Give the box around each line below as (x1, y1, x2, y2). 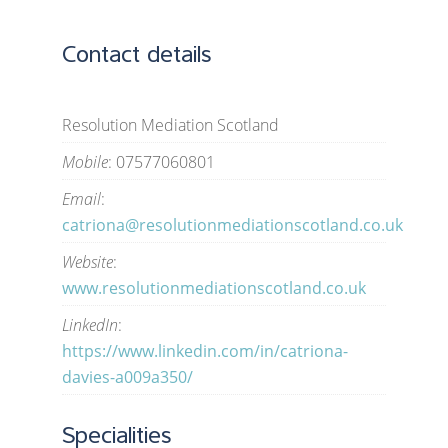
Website (62, 251, 114, 273)
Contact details (62, 40, 212, 67)
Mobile (62, 151, 109, 173)
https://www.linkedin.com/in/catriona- (62, 340, 349, 362)
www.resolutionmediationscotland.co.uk (62, 277, 367, 299)
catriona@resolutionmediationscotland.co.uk (62, 214, 404, 236)
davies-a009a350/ (62, 366, 194, 388)
